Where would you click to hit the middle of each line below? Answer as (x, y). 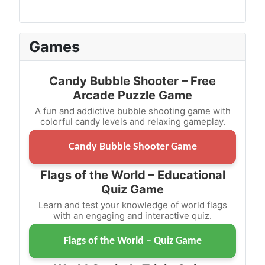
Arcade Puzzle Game (132, 95)
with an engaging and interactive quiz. (132, 215)
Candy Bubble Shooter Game (132, 147)
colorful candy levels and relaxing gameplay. (132, 121)
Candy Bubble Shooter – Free (132, 81)
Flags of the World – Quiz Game (132, 241)
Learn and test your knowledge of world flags (132, 205)
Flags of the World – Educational (132, 175)
